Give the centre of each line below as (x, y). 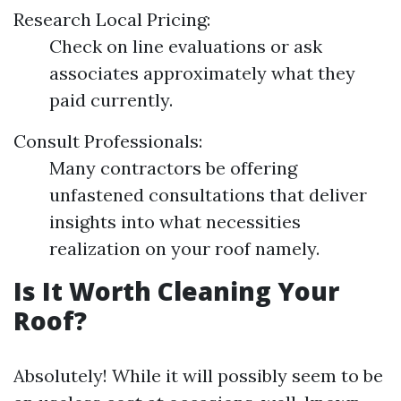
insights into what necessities (175, 222)
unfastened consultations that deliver (208, 195)
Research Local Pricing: (112, 20)
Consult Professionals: (108, 141)
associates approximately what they (202, 73)
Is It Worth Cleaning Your (176, 291)
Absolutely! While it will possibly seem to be (198, 376)
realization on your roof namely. (184, 249)
